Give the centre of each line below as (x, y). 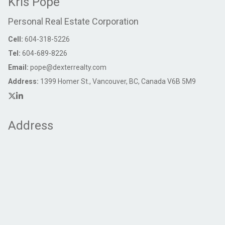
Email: (19, 67)
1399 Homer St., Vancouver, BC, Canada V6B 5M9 (118, 81)
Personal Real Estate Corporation (73, 21)
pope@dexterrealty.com (68, 67)
